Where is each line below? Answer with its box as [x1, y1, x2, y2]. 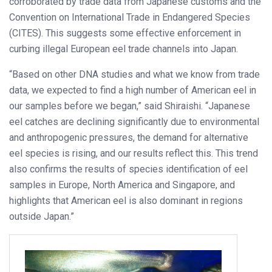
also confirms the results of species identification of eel [9, 163, 248, 175]
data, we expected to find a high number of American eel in [9, 84, 256, 96]
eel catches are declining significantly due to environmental [9, 115, 259, 127]
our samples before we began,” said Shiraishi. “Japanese [9, 100, 250, 112]
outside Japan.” [9, 210, 74, 222]
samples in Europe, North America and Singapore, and [9, 178, 235, 191]
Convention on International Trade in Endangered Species [9, 11, 250, 23]
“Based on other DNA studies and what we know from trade [9, 68, 260, 80]
